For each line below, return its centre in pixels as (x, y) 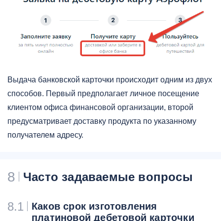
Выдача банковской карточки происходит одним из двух (110, 80)
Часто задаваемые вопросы (108, 177)
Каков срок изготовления (94, 206)
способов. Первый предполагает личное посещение (103, 94)
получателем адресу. (45, 135)
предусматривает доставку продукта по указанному (102, 121)
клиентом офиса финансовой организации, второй (100, 108)
